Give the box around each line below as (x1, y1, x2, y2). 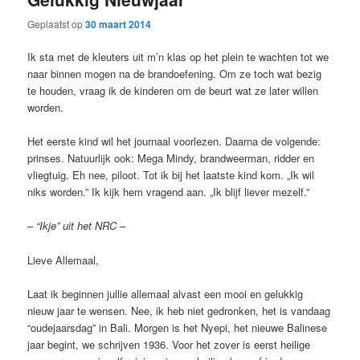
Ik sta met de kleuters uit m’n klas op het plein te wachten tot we (27, 49, 329, 65)
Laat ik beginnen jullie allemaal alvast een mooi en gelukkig (27, 285, 304, 301)
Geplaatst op (27, 17, 86, 31)
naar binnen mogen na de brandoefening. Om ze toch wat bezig (27, 66, 322, 82)
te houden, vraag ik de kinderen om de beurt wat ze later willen (27, 83, 319, 99)
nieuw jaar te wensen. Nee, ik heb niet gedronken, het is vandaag (27, 302, 331, 318)
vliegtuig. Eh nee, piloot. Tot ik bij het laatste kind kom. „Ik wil (27, 167, 315, 183)
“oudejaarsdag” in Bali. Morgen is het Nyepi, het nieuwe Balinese (27, 319, 328, 335)
